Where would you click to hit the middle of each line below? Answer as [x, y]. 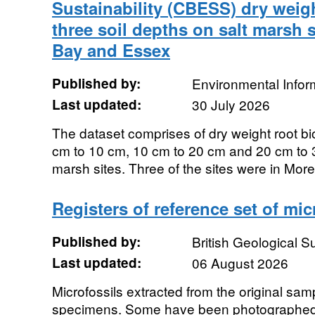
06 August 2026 [240, 263]
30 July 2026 [231, 104]
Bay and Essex [111, 50]
